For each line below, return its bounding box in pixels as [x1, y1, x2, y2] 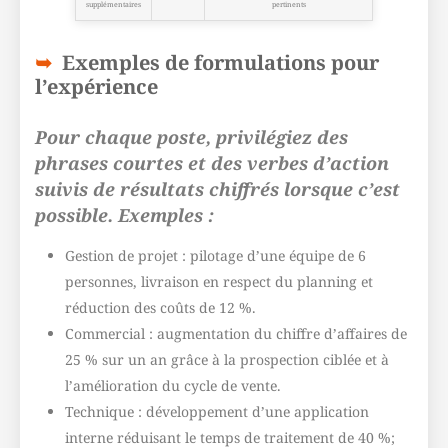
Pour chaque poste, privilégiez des [35, 125, 348, 149]
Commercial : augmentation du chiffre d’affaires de [65, 324, 407, 343]
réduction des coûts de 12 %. [65, 298, 256, 317]
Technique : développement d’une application [65, 402, 369, 421]
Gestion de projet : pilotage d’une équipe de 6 [65, 246, 366, 265]
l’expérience [35, 73, 158, 100]
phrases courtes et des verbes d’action [35, 151, 389, 175]
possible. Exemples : [35, 203, 214, 227]
